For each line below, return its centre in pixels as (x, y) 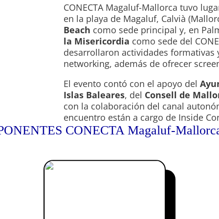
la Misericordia (97, 41)
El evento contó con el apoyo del (132, 84)
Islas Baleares (94, 95)
